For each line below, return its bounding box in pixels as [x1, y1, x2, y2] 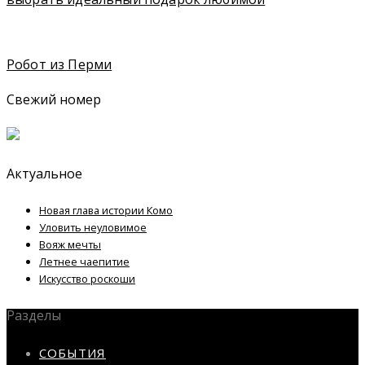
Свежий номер [7, 90, 102, 108]
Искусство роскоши [39, 270, 135, 286]
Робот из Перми [7, 55, 112, 73]
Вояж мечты [39, 236, 101, 252]
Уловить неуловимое [39, 219, 147, 235]
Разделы [7, 306, 62, 325]
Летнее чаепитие [39, 253, 130, 269]
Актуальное [7, 165, 83, 183]
